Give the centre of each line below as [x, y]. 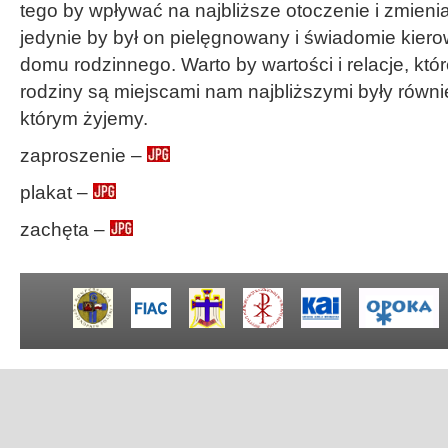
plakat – [56, 192]
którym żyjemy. [84, 118]
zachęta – [65, 229]
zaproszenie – [83, 155]
